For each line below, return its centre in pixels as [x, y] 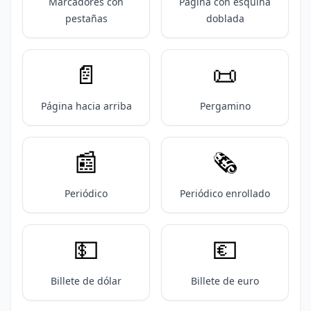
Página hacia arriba [86, 106]
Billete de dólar [86, 281]
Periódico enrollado [225, 193]
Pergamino [225, 106]
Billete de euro [225, 281]
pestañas [86, 18]
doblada [225, 18]
